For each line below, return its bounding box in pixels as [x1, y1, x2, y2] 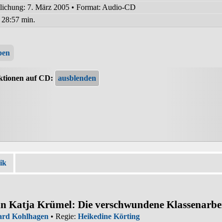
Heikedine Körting [78, 212, 140, 221]
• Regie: [49, 212, 78, 221]
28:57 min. [1, 15, 35, 24]
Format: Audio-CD [76, 2, 136, 11]
